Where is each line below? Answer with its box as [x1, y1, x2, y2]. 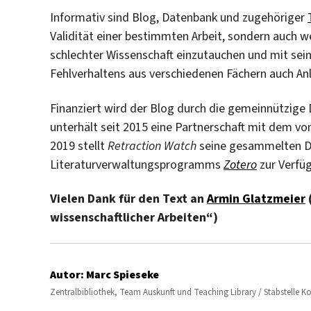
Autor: [50, 267, 84, 283]
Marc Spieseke [84, 267, 159, 283]
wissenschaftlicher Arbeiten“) [50, 209, 218, 226]
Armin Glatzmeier [207, 190, 305, 208]
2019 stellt [50, 137, 108, 154]
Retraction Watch [108, 137, 196, 154]
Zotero [224, 155, 257, 173]
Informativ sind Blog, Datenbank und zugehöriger [50, 9, 308, 26]
